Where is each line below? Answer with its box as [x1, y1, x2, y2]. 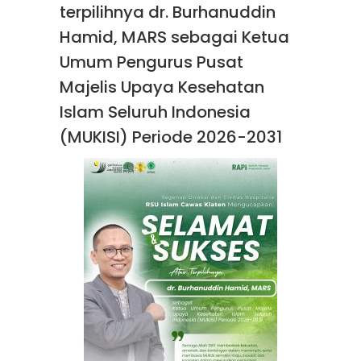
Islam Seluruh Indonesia [60, 101, 251, 123]
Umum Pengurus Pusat [60, 51, 243, 73]
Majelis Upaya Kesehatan [60, 76, 264, 98]
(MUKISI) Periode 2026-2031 [60, 126, 282, 148]
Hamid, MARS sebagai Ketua [60, 26, 289, 48]
